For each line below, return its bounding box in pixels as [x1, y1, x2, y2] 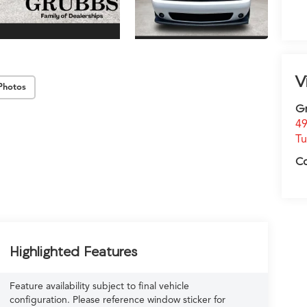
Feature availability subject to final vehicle [9, 280, 189, 292]
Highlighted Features [9, 243, 137, 259]
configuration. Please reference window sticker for [9, 293, 225, 306]
